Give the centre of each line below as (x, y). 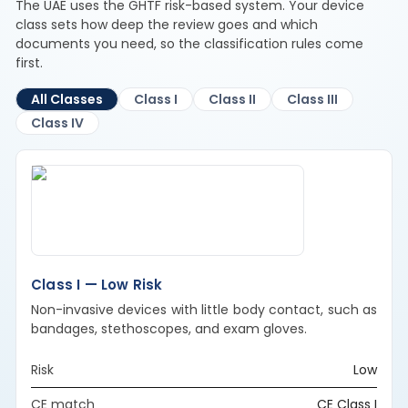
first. (29, 63)
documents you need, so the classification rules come (189, 44)
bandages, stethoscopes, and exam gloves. (169, 329)
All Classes (67, 100)
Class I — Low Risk (97, 285)
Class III (312, 100)
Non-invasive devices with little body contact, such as (204, 310)
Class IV (57, 123)
